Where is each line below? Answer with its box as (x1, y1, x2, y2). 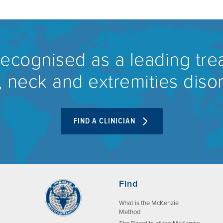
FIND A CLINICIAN (73, 116, 137, 126)
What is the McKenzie (119, 199, 179, 207)
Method (119, 208, 140, 216)
